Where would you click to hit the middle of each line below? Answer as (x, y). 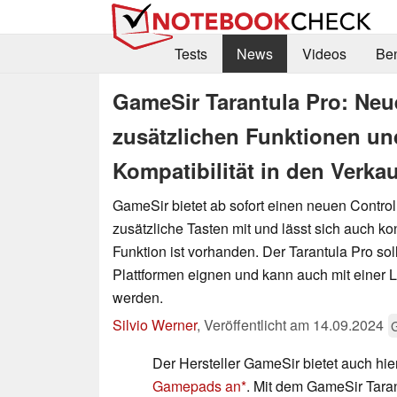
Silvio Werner (155, 324)
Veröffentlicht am (258, 324)
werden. (138, 297)
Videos (324, 54)
